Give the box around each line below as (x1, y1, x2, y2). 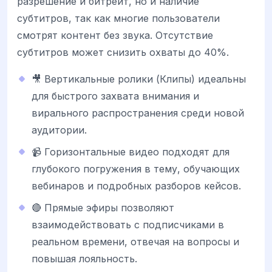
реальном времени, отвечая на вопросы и (32, 236, 239, 248)
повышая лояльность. (32, 253, 137, 265)
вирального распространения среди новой (32, 107, 244, 120)
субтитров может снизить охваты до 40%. (17, 46, 229, 59)
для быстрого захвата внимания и (32, 90, 199, 103)
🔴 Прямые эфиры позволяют (32, 202, 174, 214)
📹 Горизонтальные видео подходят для (32, 146, 229, 158)
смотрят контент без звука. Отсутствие (17, 29, 213, 42)
